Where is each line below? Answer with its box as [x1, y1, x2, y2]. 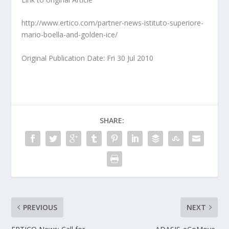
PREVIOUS [23, 202, 58, 212]
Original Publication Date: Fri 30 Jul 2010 [21, 53, 154, 63]
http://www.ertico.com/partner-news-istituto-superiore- [21, 18, 204, 28]
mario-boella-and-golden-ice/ [21, 30, 118, 40]
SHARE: [100, 115, 124, 125]
